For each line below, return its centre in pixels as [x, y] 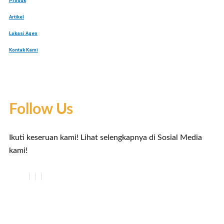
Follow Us [41, 109]
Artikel [16, 17]
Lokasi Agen [23, 33]
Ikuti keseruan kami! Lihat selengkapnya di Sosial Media [105, 137]
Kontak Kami [23, 49]
